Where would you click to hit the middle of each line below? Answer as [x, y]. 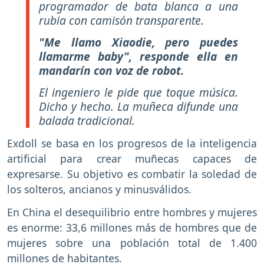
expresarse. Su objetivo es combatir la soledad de [132, 174]
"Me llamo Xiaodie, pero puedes [138, 42]
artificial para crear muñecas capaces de [132, 158]
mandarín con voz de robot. [111, 71]
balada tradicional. [87, 120]
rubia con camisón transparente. [121, 21]
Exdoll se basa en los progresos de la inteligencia [132, 143]
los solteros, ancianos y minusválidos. [99, 189]
